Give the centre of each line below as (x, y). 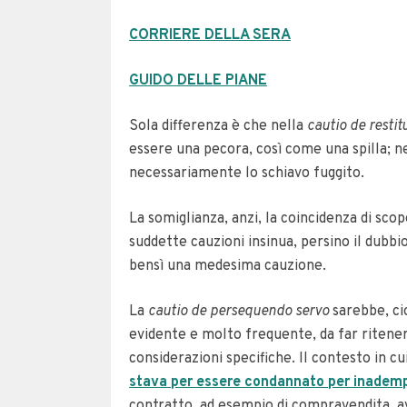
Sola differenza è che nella (218, 126)
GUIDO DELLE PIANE (198, 81)
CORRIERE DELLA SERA (210, 35)
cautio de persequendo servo (240, 312)
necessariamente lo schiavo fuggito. (247, 174)
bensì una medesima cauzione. (228, 266)
